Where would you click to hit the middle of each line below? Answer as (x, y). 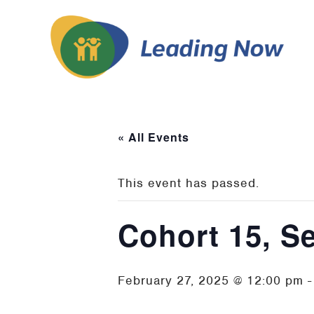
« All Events (153, 137)
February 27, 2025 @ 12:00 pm (211, 280)
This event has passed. (189, 183)
